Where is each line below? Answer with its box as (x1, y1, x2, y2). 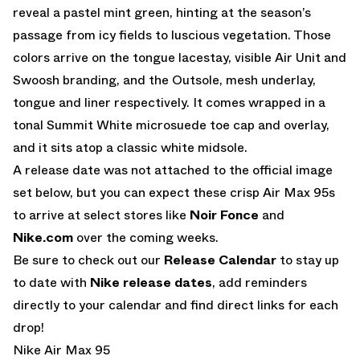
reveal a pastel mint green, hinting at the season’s (13, 2, 311, 22)
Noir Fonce (190, 205, 259, 224)
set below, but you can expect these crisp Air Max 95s (13, 182, 335, 202)
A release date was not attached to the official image (13, 160, 333, 179)
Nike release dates (90, 272, 212, 292)
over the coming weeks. (73, 227, 219, 247)
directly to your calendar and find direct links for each (13, 295, 338, 314)
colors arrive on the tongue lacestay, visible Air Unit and (13, 47, 346, 67)
